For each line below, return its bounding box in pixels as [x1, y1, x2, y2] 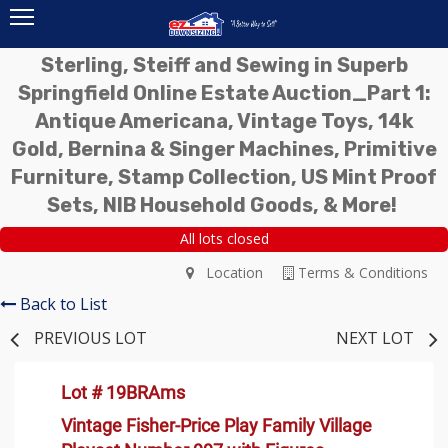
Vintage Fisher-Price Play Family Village [61, 414, 372, 436]
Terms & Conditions [294, 262, 428, 282]
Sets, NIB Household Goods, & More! [47, 193, 397, 217]
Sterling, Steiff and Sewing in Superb [40, 53, 408, 77]
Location [194, 262, 263, 282]
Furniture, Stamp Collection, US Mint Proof [11, 165, 437, 189]
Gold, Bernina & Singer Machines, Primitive [11, 137, 437, 161]
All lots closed [179, 229, 269, 249]
